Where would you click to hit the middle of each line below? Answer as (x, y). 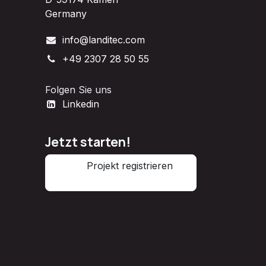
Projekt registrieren (121, 165)
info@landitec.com (103, 39)
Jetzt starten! (88, 142)
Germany (66, 13)
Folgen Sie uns (78, 89)
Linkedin (80, 104)
